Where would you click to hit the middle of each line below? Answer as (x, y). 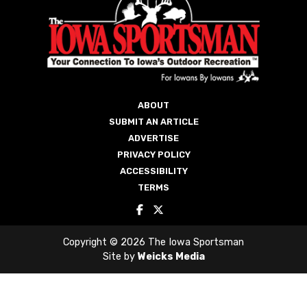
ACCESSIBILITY (153, 27)
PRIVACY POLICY (153, 11)
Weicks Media (171, 113)
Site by (120, 113)
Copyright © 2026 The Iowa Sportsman (153, 99)
